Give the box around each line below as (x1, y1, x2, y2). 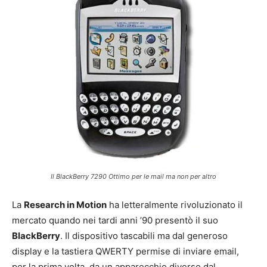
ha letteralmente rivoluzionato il (107, 199, 243, 211)
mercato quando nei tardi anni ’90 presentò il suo (12, 215, 218, 226)
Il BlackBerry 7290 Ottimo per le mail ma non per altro (51, 172, 216, 181)
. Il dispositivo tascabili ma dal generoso (60, 230, 228, 242)
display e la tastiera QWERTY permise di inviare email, (12, 246, 239, 257)
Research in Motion (24, 199, 107, 211)
